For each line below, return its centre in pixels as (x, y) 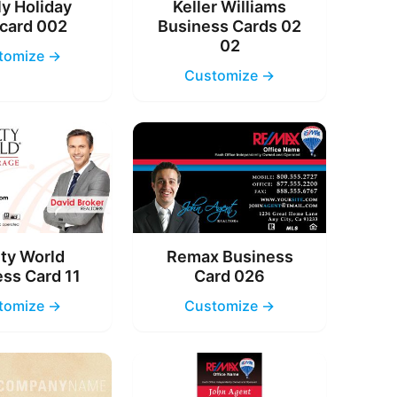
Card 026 (230, 276)
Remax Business (230, 256)
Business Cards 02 (230, 27)
